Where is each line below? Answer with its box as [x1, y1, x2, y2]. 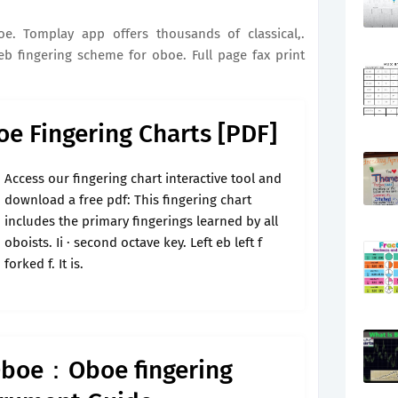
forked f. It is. [4, 256, 84, 272]
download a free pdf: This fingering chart [4, 192, 251, 208]
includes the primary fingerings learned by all [4, 213, 278, 229]
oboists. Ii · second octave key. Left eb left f [4, 235, 262, 251]
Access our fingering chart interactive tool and [4, 171, 282, 187]
